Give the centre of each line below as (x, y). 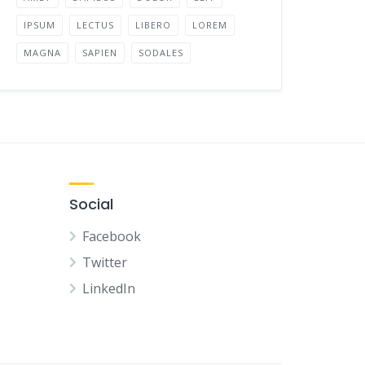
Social (91, 204)
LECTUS (96, 25)
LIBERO (154, 25)
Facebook (112, 236)
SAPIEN (100, 53)
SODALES (161, 53)
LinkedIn (109, 288)
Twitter (105, 262)
